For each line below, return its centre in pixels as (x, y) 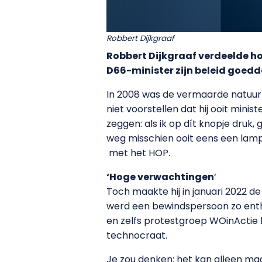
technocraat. (138, 235)
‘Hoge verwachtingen (160, 177)
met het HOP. (139, 153)
